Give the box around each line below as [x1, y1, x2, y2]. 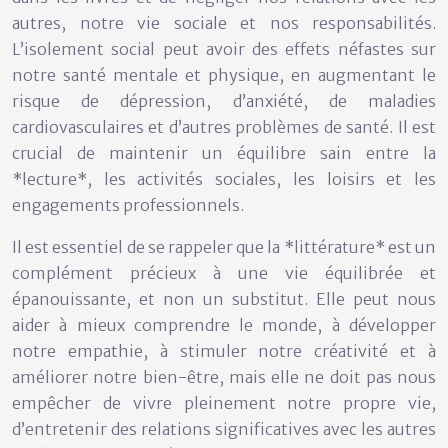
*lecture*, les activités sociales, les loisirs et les [12, 168, 436, 189]
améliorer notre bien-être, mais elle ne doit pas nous [12, 366, 436, 387]
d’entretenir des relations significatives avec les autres [12, 418, 436, 439]
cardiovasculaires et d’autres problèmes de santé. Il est [12, 116, 436, 137]
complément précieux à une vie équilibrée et [12, 262, 436, 283]
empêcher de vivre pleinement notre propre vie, [12, 392, 436, 413]
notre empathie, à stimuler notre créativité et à [12, 340, 436, 361]
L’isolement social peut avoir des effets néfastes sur [12, 38, 436, 59]
